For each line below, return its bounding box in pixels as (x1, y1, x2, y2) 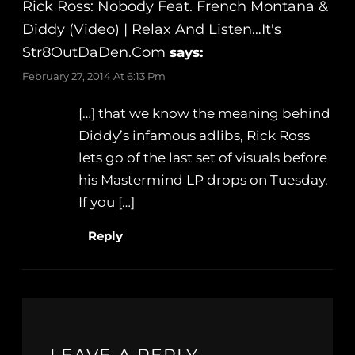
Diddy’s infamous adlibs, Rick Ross (78, 128, 311, 144)
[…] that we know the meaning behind (78, 105, 331, 122)
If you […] (78, 194, 136, 211)
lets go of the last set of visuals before (78, 150, 328, 166)
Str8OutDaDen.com (22, 44, 166, 62)
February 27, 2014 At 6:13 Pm (22, 70, 166, 83)
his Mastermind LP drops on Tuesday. (78, 172, 329, 189)
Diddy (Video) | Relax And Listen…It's (22, 21, 281, 39)
